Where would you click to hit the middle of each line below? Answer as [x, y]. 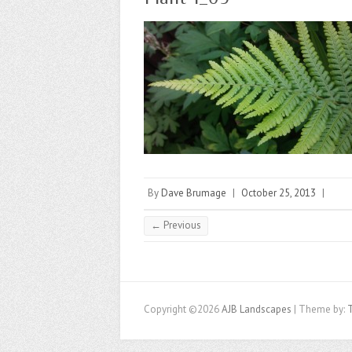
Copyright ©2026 [183, 309]
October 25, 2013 [279, 193]
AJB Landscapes [257, 309]
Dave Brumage [194, 193]
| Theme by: [319, 309]
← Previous [176, 225]
